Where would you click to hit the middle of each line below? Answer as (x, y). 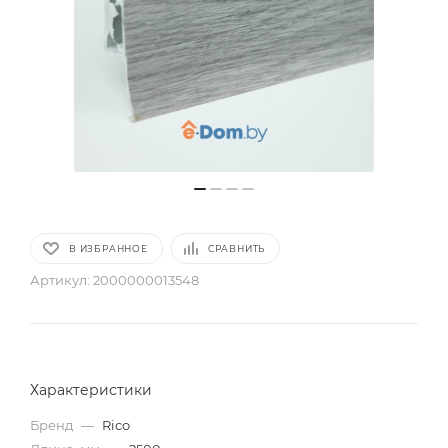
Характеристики (91, 390)
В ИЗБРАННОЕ (108, 248)
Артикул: (61, 280)
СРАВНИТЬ (236, 248)
